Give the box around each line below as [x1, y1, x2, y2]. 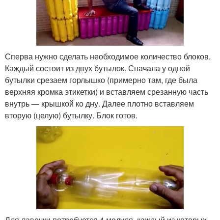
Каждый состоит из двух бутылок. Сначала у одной [5, 62, 190, 74]
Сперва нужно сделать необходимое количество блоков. [5, 51, 211, 62]
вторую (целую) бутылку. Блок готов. [5, 110, 137, 121]
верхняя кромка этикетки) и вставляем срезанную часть [5, 86, 208, 98]
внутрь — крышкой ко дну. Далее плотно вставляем [5, 98, 194, 110]
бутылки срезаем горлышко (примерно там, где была [5, 74, 197, 86]
